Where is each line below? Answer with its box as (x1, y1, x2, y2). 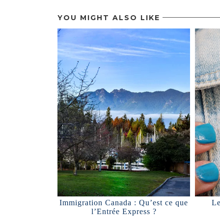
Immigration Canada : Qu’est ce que (59, 198, 188, 207)
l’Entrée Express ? (91, 207, 157, 216)
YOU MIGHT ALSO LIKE (57, 13, 160, 22)
